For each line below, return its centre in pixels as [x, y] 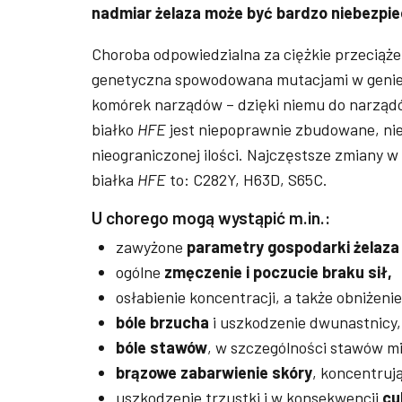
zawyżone [151, 246]
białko [114, 129]
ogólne [140, 271]
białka [114, 179]
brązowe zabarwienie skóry [214, 372]
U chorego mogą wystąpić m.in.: [211, 217]
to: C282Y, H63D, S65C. [247, 179]
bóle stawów [162, 347]
